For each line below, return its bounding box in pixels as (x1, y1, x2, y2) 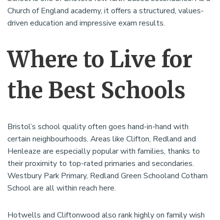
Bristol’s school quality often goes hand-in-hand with (7, 121, 189, 133)
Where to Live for (7, 46, 192, 74)
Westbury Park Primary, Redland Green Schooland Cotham (7, 170, 208, 182)
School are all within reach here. (7, 183, 116, 194)
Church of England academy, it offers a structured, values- (7, 5, 204, 17)
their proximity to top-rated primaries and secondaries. (7, 158, 194, 169)
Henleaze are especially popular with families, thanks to (7, 146, 200, 157)
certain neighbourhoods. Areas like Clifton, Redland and (7, 134, 196, 145)
